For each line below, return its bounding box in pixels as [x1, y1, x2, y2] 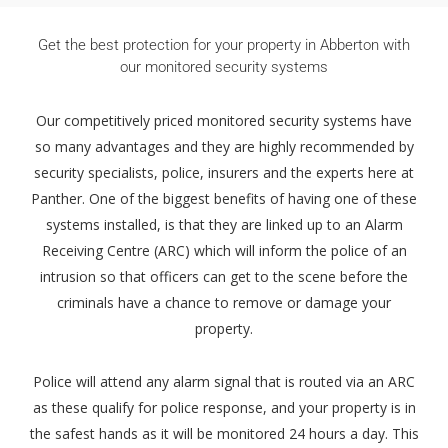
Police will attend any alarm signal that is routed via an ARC [33, 372, 415, 392]
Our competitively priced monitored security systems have [36, 111, 412, 131]
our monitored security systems [120, 58, 328, 77]
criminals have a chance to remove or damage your [57, 293, 391, 313]
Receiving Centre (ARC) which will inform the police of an [41, 241, 407, 261]
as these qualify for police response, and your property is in [32, 398, 416, 418]
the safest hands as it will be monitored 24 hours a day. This [29, 424, 419, 444]
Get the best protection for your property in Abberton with [38, 36, 410, 55]
